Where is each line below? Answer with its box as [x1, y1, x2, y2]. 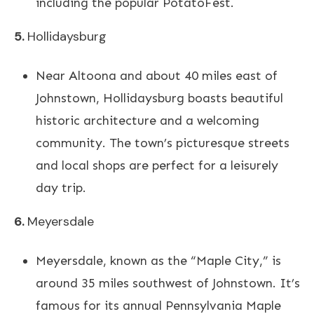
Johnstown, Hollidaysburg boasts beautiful [36, 90, 283, 106]
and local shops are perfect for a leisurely [36, 157, 278, 173]
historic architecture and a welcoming [36, 112, 259, 128]
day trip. [36, 179, 86, 196]
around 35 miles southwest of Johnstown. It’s [36, 275, 300, 291]
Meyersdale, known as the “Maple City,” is [36, 252, 281, 268]
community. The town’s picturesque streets [36, 135, 289, 151]
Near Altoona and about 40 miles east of [36, 67, 278, 83]
